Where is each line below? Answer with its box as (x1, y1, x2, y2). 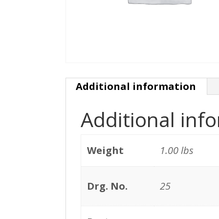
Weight (87, 143, 124, 157)
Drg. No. (87, 179, 128, 193)
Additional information (76, 79, 197, 93)
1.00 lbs (160, 143, 194, 157)
